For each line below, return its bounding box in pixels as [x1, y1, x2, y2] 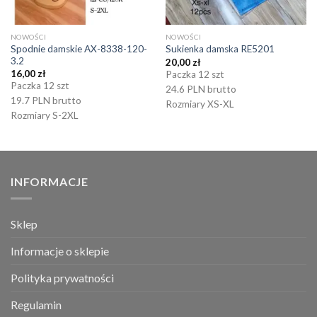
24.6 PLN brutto [165, 83, 236, 95]
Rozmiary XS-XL [165, 98, 234, 110]
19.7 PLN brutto [10, 94, 81, 106]
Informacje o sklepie [11, 244, 109, 258]
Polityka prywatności [11, 271, 114, 285]
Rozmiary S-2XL [10, 109, 79, 121]
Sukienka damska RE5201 [165, 43, 275, 55]
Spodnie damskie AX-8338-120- [10, 42, 147, 54]
